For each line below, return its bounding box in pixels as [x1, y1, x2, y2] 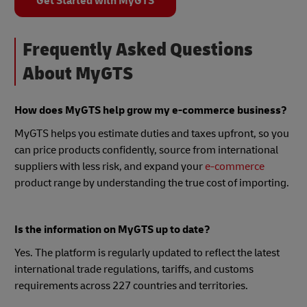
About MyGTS [23, 61, 133, 86]
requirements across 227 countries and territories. [14, 278, 248, 293]
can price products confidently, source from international [14, 143, 278, 157]
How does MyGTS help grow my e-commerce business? [14, 103, 287, 117]
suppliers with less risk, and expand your [14, 159, 205, 173]
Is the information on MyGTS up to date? [14, 222, 210, 236]
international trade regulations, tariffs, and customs [14, 262, 254, 276]
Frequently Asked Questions [23, 37, 253, 62]
